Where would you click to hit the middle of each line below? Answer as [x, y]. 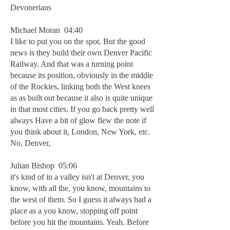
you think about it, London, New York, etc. [80, 132]
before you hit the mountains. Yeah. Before [80, 222]
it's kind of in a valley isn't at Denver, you [77, 177]
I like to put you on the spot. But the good [78, 41]
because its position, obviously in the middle [82, 75]
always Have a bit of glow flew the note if [78, 120]
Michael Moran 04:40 [46, 30]
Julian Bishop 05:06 [44, 166]
